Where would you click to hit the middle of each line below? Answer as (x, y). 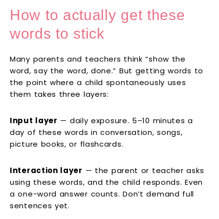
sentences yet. (40, 206)
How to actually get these (98, 15)
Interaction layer (46, 171)
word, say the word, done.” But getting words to (107, 71)
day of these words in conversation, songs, (96, 132)
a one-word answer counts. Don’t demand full (102, 194)
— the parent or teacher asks (143, 171)
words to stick (57, 34)
